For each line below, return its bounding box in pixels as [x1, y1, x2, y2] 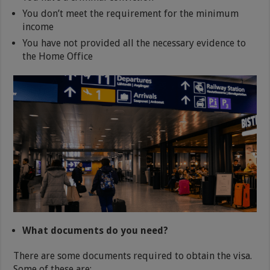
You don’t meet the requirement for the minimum [22, 8, 239, 20]
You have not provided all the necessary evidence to [22, 37, 246, 49]
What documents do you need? [22, 225, 169, 237]
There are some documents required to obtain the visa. [13, 250, 253, 262]
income [22, 21, 54, 33]
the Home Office [22, 51, 93, 63]
